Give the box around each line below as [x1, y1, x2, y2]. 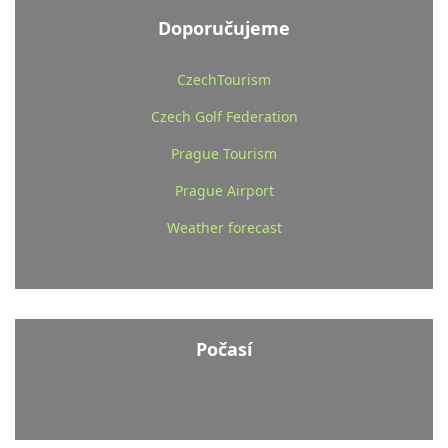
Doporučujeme [158, 16, 290, 41]
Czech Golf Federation [150, 107, 298, 127]
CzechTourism [177, 70, 271, 90]
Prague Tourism [171, 144, 277, 164]
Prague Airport [174, 181, 274, 201]
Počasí [196, 337, 252, 362]
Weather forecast [166, 218, 282, 238]
